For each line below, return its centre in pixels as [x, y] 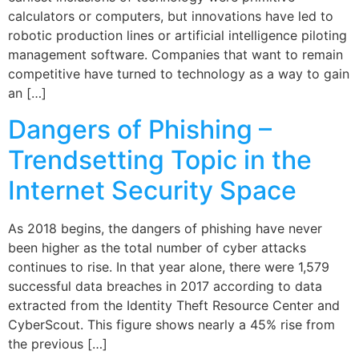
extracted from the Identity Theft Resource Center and [174, 305]
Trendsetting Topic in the [160, 159]
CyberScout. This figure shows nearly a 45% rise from [171, 324]
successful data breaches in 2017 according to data [165, 286]
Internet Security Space [152, 190]
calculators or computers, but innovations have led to [171, 16]
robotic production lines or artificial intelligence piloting [177, 36]
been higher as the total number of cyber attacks [157, 247]
